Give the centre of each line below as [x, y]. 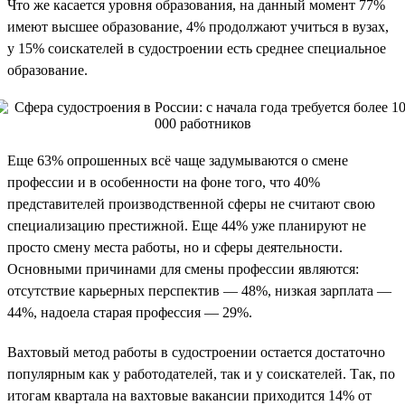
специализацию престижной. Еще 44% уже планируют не [187, 225]
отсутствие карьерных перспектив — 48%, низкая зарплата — [199, 290]
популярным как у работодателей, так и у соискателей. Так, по [201, 373]
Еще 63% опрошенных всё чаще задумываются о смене [178, 160]
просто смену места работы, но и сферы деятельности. [175, 247]
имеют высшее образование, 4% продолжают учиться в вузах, [198, 26]
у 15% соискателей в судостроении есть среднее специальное [197, 48]
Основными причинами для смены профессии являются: [183, 268]
